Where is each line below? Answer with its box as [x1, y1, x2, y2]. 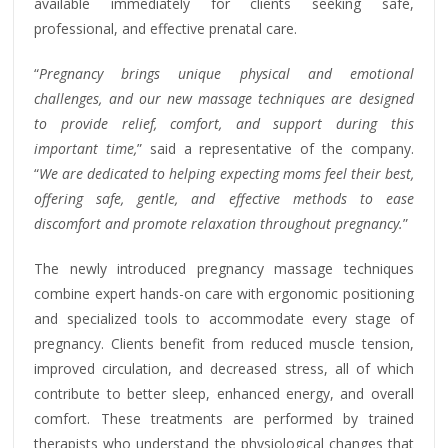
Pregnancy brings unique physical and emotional [39, 63, 414, 83]
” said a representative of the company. [137, 138, 414, 158]
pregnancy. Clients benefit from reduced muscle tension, [34, 333, 414, 353]
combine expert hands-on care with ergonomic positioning [34, 283, 414, 303]
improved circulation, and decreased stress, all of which [34, 358, 414, 378]
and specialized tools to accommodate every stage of [34, 308, 414, 328]
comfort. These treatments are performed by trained [34, 408, 414, 428]
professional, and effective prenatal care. [34, 18, 298, 38]
